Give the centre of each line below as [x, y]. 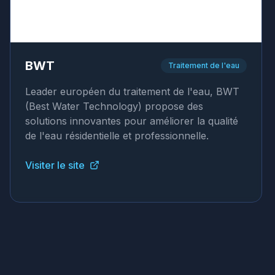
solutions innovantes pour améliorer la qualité [132, 121]
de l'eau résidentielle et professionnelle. [117, 136]
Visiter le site [55, 165]
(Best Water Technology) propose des [114, 106]
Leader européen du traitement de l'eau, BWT [132, 91]
